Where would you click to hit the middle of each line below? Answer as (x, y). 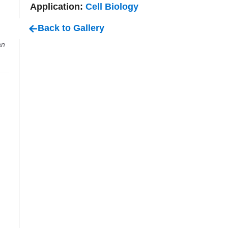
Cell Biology (112, 6)
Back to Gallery (71, 28)
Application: (58, 6)
